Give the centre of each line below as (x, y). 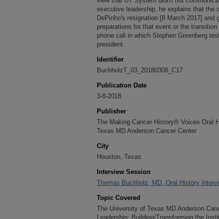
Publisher (111, 111)
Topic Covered (119, 198)
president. (111, 44)
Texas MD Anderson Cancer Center (147, 131)
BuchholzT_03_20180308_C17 (140, 70)
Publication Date (122, 85)
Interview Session (124, 172)
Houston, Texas (119, 157)
